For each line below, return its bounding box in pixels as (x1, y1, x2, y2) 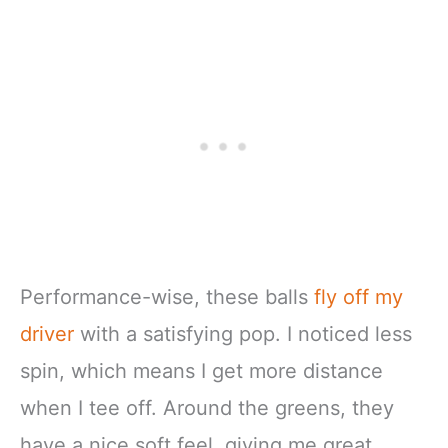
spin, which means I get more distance (20, 359, 383, 384)
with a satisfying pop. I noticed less (74, 322, 412, 347)
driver (20, 322, 74, 347)
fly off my (314, 285, 403, 310)
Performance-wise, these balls (20, 285, 314, 310)
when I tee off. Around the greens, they (20, 396, 394, 421)
